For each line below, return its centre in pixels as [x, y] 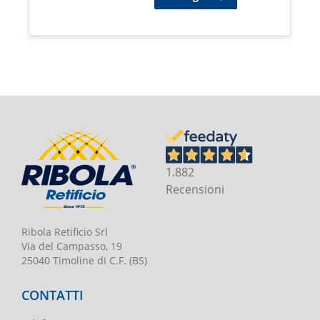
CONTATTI [52, 295]
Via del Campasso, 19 [71, 246]
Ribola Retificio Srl [64, 232]
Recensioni [195, 189]
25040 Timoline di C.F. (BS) [84, 261]
